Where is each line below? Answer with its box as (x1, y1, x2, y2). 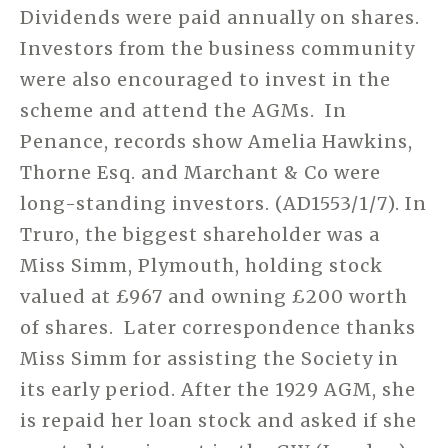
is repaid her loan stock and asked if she (20, 408, 417, 432)
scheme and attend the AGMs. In (20, 98, 347, 122)
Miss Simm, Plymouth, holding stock (20, 253, 383, 277)
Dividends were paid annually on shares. (20, 5, 420, 29)
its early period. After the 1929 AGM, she (20, 377, 416, 401)
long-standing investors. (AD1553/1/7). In (20, 191, 427, 215)
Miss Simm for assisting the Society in (20, 346, 399, 370)
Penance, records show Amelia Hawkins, (20, 129, 413, 153)
